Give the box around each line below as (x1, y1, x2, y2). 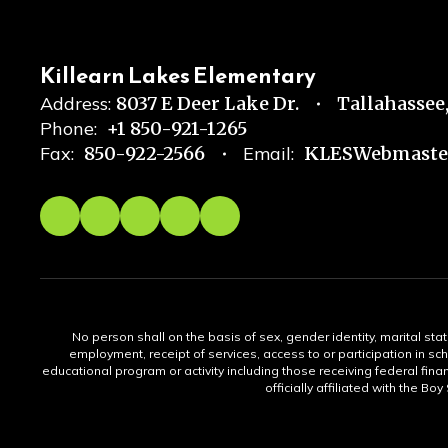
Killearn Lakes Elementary (40, 59, 316, 92)
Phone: (40, 117, 97, 140)
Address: (40, 92, 111, 115)
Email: (243, 142, 294, 165)
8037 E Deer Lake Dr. (116, 92, 299, 115)
